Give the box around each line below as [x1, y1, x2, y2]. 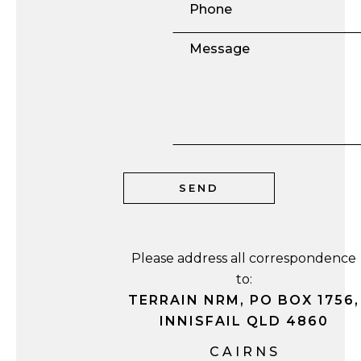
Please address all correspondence [131, 251, 356, 266]
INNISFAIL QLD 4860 [159, 313, 329, 329]
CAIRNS [209, 344, 280, 359]
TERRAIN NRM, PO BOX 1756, [128, 293, 359, 308]
